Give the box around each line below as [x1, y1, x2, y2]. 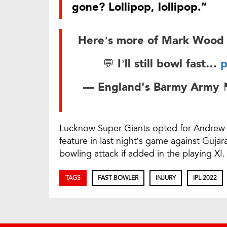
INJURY [156, 174, 176, 182]
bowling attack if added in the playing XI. [59, 147, 225, 160]
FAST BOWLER [98, 174, 138, 182]
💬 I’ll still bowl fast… [102, 56, 220, 72]
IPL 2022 [193, 174, 217, 182]
